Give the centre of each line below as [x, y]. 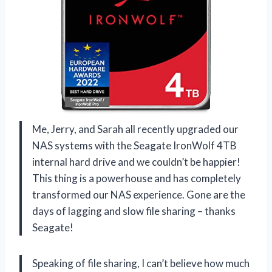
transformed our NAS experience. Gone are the [139, 194]
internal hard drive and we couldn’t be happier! [136, 161]
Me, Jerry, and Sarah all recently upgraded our [135, 129]
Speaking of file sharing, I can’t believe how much [141, 263]
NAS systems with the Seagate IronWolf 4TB [134, 145]
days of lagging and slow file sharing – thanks [134, 211]
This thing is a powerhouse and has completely [137, 178]
